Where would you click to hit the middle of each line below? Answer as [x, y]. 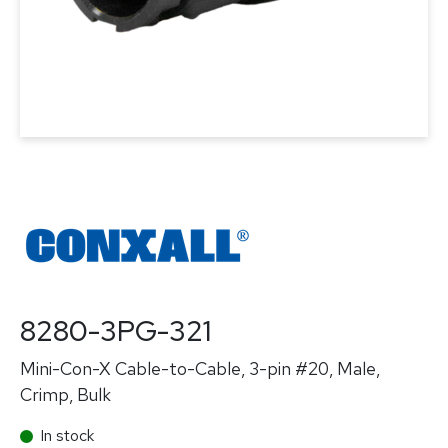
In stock [67, 435]
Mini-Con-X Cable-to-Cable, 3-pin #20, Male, [200, 368]
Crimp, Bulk [65, 394]
